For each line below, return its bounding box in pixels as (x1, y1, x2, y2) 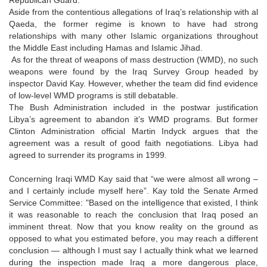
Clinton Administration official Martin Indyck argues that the (9, 126, 258, 136)
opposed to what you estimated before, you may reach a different (9, 233, 258, 243)
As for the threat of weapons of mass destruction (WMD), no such (9, 54, 258, 64)
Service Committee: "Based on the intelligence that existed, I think (9, 197, 258, 207)
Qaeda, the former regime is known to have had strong (9, 18, 258, 29)
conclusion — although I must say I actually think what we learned (9, 245, 258, 255)
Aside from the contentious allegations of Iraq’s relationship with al (9, 7, 258, 17)
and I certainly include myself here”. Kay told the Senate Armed (9, 185, 258, 195)
